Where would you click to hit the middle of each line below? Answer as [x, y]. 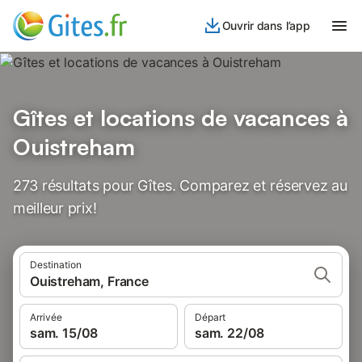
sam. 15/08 [64, 333]
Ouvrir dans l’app [266, 25]
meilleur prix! [55, 208]
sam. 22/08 [230, 333]
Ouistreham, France [89, 281]
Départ [210, 317]
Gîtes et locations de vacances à [181, 118]
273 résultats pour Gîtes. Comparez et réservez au [180, 185]
